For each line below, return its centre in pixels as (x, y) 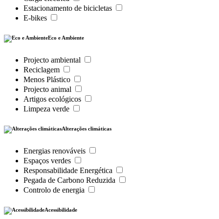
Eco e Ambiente (66, 38)
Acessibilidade (61, 210)
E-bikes (36, 18)
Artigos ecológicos (53, 99)
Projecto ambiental (53, 60)
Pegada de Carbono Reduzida (70, 180)
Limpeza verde (47, 109)
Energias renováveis (55, 151)
